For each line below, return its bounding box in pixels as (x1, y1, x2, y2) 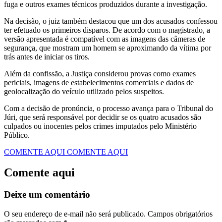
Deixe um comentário (4, 189, 90, 200)
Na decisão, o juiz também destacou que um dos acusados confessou (4, 16, 218, 25)
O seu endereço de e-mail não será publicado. (4, 210, 146, 219)
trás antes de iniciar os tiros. (4, 52, 90, 61)
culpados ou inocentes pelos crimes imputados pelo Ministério (4, 121, 197, 130)
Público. (4, 130, 30, 139)
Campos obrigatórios (146, 210, 213, 219)
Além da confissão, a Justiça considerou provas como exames (4, 69, 196, 78)
